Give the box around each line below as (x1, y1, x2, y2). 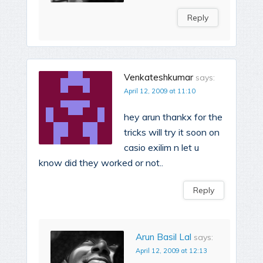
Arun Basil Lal (136, 231, 191, 242)
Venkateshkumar (124, 71, 193, 83)
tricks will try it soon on (124, 126, 220, 138)
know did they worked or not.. (39, 156, 163, 168)
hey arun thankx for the (124, 110, 222, 123)
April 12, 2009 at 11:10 (124, 86, 195, 95)
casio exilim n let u (124, 141, 199, 153)
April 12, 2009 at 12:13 (136, 246, 207, 255)
